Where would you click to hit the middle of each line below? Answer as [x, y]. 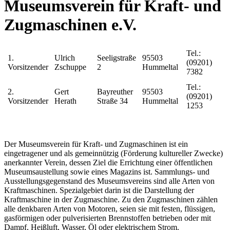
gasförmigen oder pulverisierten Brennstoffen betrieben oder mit [108, 218]
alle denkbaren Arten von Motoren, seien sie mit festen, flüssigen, [110, 208]
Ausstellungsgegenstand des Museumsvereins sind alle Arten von [109, 181]
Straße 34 [112, 101]
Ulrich [65, 57]
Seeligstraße [117, 57]
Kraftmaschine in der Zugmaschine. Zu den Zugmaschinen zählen [111, 199]
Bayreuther [115, 91]
